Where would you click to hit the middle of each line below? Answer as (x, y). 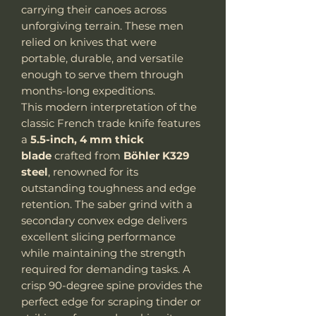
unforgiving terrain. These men (102, 25)
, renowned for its (93, 171)
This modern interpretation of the (109, 107)
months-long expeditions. (88, 90)
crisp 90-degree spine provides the (112, 285)
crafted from (87, 155)
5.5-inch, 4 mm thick (87, 139)
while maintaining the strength (103, 253)
